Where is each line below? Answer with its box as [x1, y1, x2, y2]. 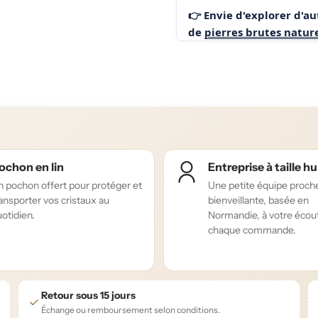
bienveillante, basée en [208, 194, 309, 207]
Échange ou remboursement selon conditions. [41, 305, 221, 316]
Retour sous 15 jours [41, 289, 136, 302]
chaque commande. [208, 224, 296, 237]
